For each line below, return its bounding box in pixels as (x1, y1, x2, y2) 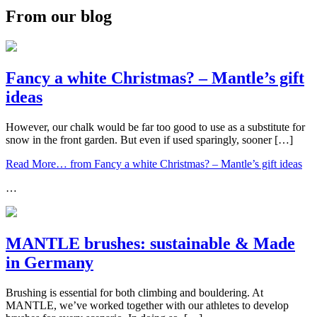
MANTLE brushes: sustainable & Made (6, 234, 295, 253)
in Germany (6, 253, 93, 272)
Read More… (6, 158, 67, 171)
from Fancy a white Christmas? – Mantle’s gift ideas (67, 158, 302, 171)
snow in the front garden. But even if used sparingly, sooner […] (6, 134, 293, 146)
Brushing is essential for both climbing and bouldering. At (6, 287, 263, 299)
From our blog (6, 7, 112, 26)
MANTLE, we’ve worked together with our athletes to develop (6, 299, 289, 311)
